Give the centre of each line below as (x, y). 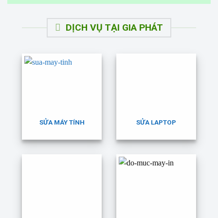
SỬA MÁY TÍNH (62, 122)
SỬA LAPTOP (156, 122)
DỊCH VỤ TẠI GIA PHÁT (114, 27)
